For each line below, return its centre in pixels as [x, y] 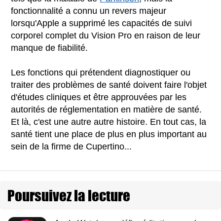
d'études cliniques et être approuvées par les [99, 97]
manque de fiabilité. [50, 48]
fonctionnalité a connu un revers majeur [89, 11]
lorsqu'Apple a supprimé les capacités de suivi [102, 23]
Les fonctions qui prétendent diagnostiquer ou [101, 72]
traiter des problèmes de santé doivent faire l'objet [109, 85]
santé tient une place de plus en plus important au [109, 134]
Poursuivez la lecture [69, 195]
